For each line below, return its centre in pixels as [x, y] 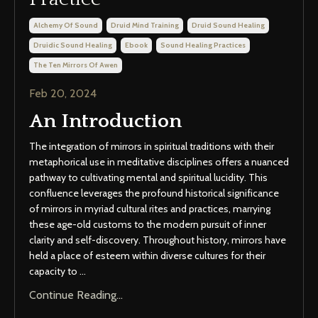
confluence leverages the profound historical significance [154, 193]
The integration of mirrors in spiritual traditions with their [152, 147]
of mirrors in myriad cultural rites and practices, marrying [150, 209]
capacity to [54, 272]
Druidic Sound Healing [73, 45]
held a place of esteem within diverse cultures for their [147, 256]
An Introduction [108, 121]
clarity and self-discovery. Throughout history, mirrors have [158, 240]
